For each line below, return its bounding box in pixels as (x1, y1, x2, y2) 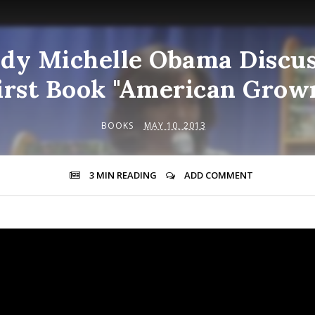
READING (114, 169, 159, 181)
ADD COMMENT (184, 169, 253, 181)
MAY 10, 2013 (143, 120, 206, 131)
